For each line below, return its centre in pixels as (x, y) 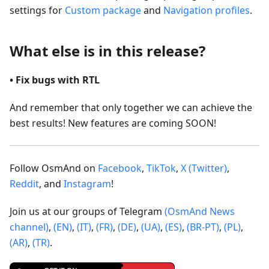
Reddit (24, 183)
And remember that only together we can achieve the (131, 107)
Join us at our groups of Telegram (87, 211)
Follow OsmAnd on (54, 168)
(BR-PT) (203, 227)
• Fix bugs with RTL (55, 80)
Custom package (103, 10)
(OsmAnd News (200, 211)
